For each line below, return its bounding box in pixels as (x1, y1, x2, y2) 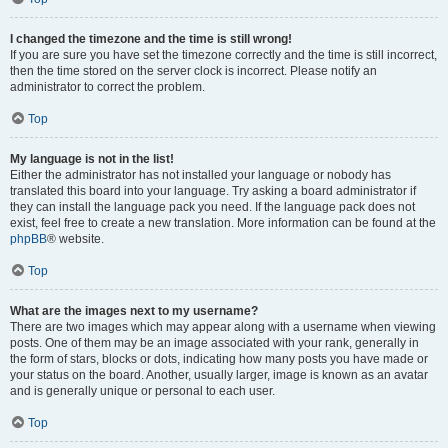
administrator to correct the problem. (10, 80, 205, 94)
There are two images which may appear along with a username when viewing (10, 320, 436, 334)
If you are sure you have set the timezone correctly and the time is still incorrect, (10, 48, 437, 62)
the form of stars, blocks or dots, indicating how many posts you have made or (10, 352, 428, 366)
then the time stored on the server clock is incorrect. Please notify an (10, 64, 377, 78)
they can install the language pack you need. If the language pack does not (10, 200, 415, 214)
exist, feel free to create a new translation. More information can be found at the (10, 216, 436, 230)
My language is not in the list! (10, 152, 174, 166)
